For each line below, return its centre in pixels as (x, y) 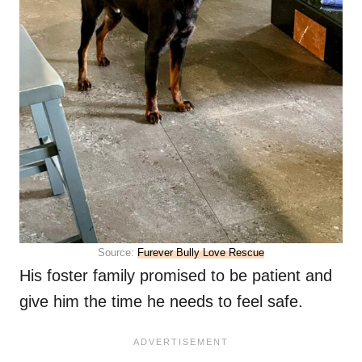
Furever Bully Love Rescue (201, 253)
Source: (118, 253)
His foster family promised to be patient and (176, 276)
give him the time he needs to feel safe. (161, 302)
